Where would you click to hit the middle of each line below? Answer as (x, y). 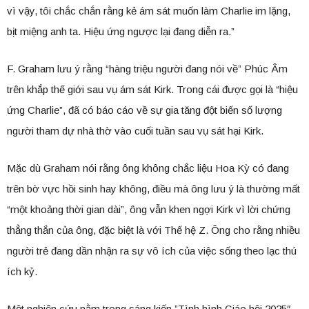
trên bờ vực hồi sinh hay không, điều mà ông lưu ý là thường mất (153, 188)
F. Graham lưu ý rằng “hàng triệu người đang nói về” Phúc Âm (147, 68)
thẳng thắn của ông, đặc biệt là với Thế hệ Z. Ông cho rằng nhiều (153, 230)
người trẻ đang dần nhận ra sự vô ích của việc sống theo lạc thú (152, 250)
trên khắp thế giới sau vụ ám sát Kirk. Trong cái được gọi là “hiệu (152, 89)
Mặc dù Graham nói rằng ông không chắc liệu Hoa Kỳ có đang (148, 168)
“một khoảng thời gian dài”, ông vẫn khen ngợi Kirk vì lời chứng (149, 209)
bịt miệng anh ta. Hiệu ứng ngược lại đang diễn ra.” (121, 31)
